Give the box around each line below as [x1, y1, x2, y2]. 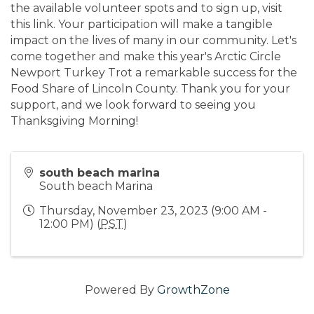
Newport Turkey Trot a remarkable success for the [11, 65, 297, 79]
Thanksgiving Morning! [11, 114, 138, 128]
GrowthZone [156, 282, 230, 296]
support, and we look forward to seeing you [11, 97, 256, 111]
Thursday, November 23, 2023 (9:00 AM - [39, 203, 267, 217]
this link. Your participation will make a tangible [11, 17, 273, 31]
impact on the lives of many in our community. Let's [11, 33, 296, 47]
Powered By [84, 282, 157, 296]
